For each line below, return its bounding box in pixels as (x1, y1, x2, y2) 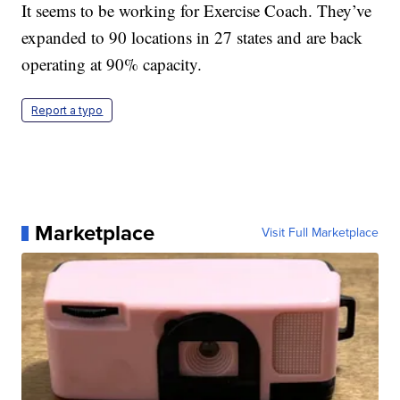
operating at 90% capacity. (21, 53, 203, 76)
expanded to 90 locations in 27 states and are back (21, 26, 363, 49)
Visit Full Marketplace (261, 223, 379, 243)
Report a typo (31, 104, 104, 118)
